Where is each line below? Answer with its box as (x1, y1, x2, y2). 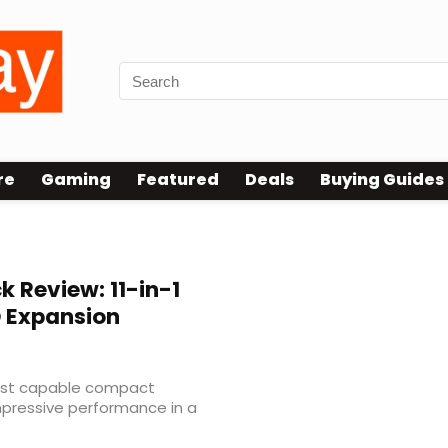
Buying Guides (320, 168, 444, 192)
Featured (137, 168, 219, 192)
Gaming (41, 168, 111, 192)
